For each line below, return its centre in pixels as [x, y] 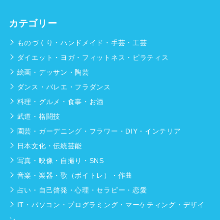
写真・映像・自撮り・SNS [60, 161]
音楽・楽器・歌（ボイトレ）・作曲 [75, 176]
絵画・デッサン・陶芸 [53, 72]
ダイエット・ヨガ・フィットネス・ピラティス [93, 58]
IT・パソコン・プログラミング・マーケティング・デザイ [111, 205]
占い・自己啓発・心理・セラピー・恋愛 [82, 190]
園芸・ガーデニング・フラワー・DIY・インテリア [99, 131]
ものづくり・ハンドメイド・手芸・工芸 [82, 43]
